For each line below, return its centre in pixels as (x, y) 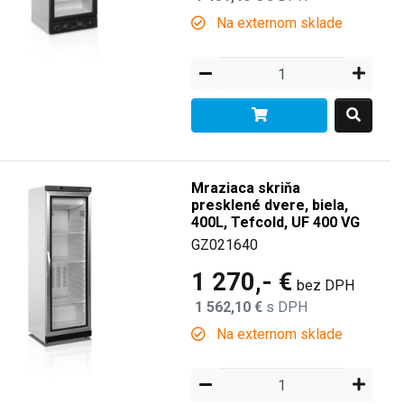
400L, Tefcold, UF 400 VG (276, 222)
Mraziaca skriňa (246, 188)
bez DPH (326, 285)
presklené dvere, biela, (270, 205)
